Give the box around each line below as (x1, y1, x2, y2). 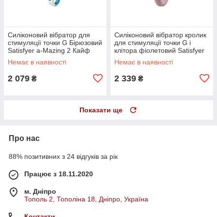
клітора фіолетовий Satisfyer (114, 46, 204, 54)
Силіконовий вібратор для (8, 31, 90, 39)
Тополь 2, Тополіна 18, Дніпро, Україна (24, 195, 148, 203)
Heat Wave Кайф (114, 54, 167, 62)
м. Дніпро (24, 187, 56, 195)
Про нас (9, 134, 40, 142)
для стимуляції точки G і (114, 38, 191, 46)
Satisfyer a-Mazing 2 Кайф (8, 46, 90, 54)
